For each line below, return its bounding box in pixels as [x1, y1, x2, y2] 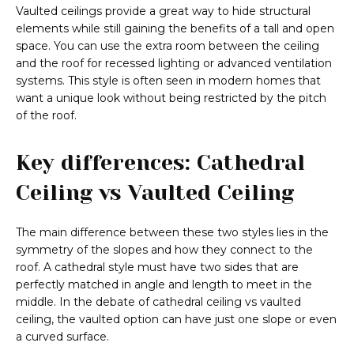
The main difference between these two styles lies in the [16, 225, 329, 240]
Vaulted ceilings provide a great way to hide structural [16, 4, 311, 19]
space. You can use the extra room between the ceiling [16, 39, 319, 54]
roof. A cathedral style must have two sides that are [16, 260, 299, 275]
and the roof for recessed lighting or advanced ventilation [16, 56, 332, 71]
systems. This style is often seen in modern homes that [16, 73, 321, 88]
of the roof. [16, 108, 77, 123]
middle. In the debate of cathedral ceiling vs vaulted [16, 295, 301, 310]
